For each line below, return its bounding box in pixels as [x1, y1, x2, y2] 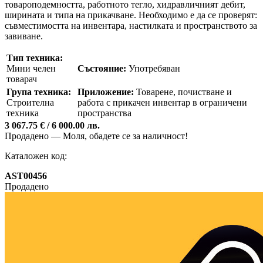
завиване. [5, 31, 43, 41]
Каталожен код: [5, 150, 67, 161]
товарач [6, 73, 37, 84]
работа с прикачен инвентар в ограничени [77, 97, 247, 107]
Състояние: [77, 63, 126, 73]
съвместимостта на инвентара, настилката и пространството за [5, 20, 257, 31]
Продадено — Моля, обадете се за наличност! [5, 130, 188, 141]
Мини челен [6, 63, 56, 73]
